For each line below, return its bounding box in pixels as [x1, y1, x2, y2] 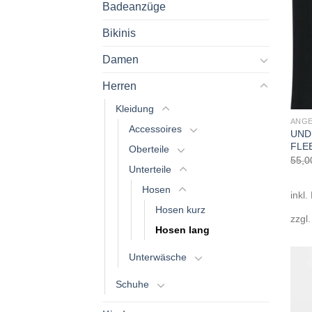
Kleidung [116, 103, 154, 115]
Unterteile [129, 164, 171, 175]
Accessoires [129, 123, 182, 135]
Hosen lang [155, 224, 210, 236]
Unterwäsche [129, 251, 187, 263]
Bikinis [102, 27, 136, 40]
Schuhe [116, 279, 149, 290]
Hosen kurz [155, 204, 205, 216]
